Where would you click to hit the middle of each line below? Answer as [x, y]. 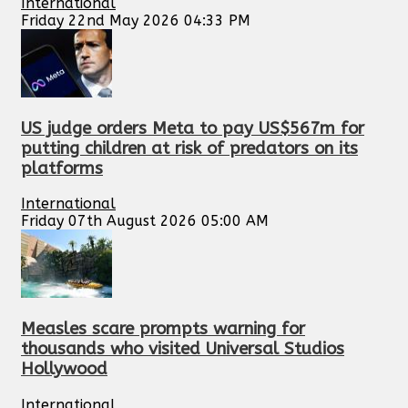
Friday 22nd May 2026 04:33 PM [136, 20]
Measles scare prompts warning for [163, 329]
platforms [62, 168]
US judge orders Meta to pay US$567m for [193, 128]
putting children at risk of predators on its [189, 148]
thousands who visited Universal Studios [183, 349]
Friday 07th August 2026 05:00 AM [145, 221]
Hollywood [64, 369]
